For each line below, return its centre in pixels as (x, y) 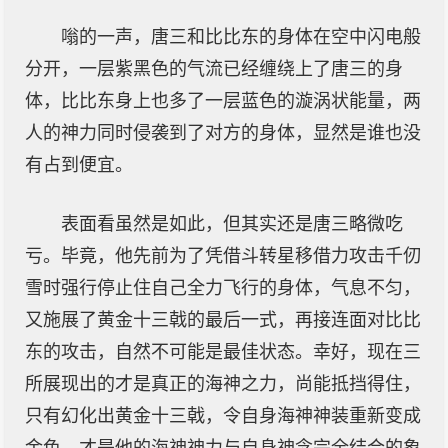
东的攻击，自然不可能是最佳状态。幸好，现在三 (223, 352)
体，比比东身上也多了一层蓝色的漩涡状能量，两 (223, 101)
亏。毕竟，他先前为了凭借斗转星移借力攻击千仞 (223, 256)
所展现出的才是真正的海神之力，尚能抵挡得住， (223, 384)
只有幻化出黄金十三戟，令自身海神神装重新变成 (223, 416)
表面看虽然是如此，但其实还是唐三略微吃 (232, 224)
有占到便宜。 (79, 165)
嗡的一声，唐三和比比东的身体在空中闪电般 (241, 37)
